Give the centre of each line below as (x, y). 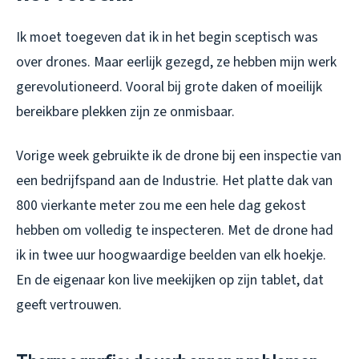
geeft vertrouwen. (69, 305)
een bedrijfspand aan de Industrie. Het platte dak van (174, 181)
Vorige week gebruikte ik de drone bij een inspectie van (179, 156)
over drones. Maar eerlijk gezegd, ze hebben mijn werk (176, 63)
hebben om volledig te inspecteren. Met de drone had (175, 231)
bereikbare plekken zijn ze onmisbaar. (125, 112)
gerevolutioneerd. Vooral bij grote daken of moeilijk (169, 87)
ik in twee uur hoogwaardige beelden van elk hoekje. (171, 256)
